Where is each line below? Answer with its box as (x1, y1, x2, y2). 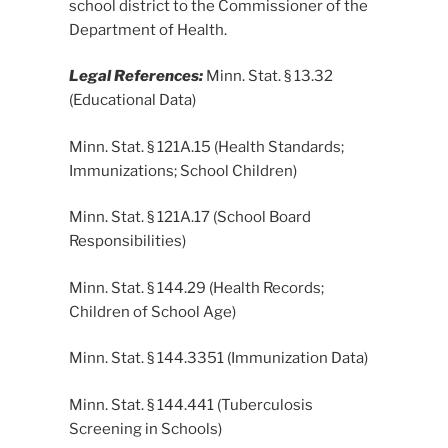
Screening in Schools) (68, 419, 222, 438)
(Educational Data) (68, 91, 196, 110)
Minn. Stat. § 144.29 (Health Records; (68, 278, 324, 297)
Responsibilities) (68, 232, 186, 251)
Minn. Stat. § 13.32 (202, 67, 333, 86)
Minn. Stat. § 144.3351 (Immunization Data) (68, 349, 368, 368)
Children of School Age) (68, 302, 236, 321)
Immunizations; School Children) (68, 161, 297, 180)
